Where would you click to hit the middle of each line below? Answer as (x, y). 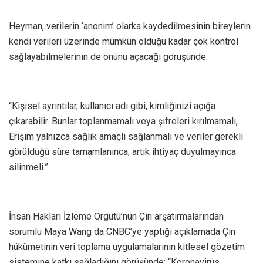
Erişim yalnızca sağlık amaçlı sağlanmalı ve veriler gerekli (126, 137)
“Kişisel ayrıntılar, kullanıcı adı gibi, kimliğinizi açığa (112, 106)
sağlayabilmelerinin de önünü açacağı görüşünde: (108, 57)
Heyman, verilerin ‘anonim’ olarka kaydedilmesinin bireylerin (130, 26)
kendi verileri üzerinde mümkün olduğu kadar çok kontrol (124, 42)
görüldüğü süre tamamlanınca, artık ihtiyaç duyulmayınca (122, 152)
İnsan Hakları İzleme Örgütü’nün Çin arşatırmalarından (116, 217)
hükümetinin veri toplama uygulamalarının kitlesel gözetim (127, 247)
